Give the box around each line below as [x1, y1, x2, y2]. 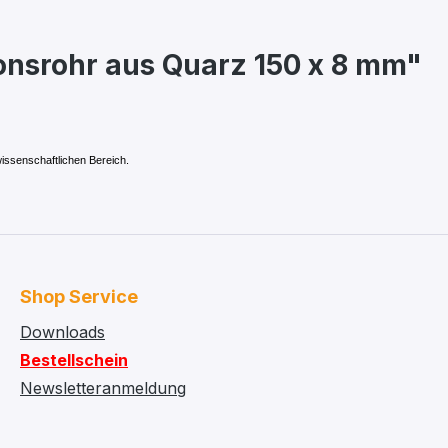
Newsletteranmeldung [20, 378, 186, 398]
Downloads [20, 322, 105, 342]
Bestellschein [20, 350, 128, 370]
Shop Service [20, 286, 138, 307]
